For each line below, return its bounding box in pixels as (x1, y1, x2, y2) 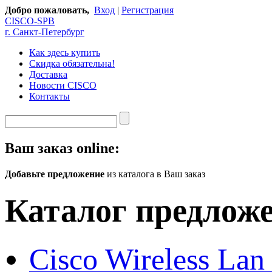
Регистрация (121, 5, 174, 15)
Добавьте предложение (5, 168, 104, 179)
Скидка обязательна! (29, 58, 115, 69)
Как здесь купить (29, 47, 100, 58)
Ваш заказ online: (5, 140, 120, 156)
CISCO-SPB (5, 16, 55, 26)
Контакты (29, 91, 70, 101)
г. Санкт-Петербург (5, 27, 84, 37)
